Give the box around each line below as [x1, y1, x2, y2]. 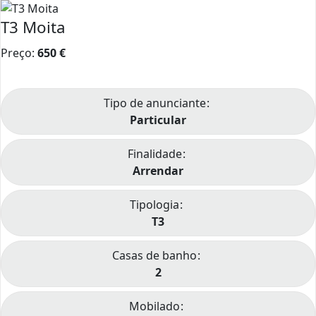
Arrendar [133, 163, 183, 179]
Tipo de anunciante [103, 95, 206, 111]
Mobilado [129, 298, 180, 315]
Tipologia [130, 197, 179, 213]
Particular [130, 112, 186, 128]
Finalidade [127, 146, 182, 162]
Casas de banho [112, 248, 197, 264]
